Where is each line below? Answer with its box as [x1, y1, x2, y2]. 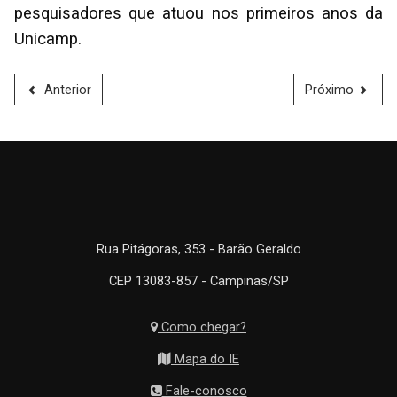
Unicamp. [14, 29, 82, 50]
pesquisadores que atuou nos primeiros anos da [14, 4, 383, 24]
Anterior [43, 82, 91, 98]
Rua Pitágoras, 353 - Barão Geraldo [96, 241, 301, 258]
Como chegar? [158, 319, 246, 336]
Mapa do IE [171, 351, 239, 368]
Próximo [304, 82, 354, 98]
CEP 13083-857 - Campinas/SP [108, 273, 289, 290]
